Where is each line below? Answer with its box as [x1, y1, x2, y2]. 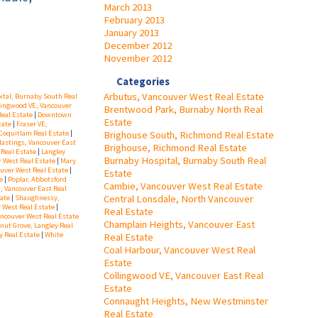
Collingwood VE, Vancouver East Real [104, 268, 263, 282]
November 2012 [104, 51, 172, 65]
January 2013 [104, 26, 159, 39]
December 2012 [104, 38, 172, 52]
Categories [116, 75, 170, 88]
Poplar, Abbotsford [8, 175, 67, 185]
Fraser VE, [16, 119, 48, 129]
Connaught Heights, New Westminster [104, 294, 268, 307]
